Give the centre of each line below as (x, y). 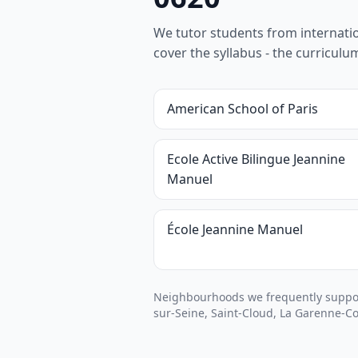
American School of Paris (243, 109)
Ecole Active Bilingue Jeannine (256, 159)
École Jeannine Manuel (235, 229)
